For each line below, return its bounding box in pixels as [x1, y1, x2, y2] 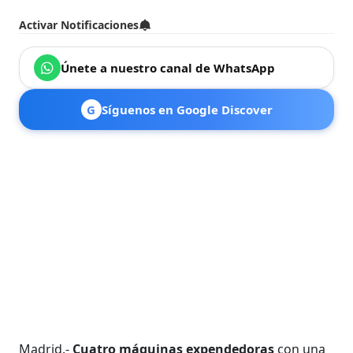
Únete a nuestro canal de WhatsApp [61, 59, 276, 76]
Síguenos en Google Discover [101, 101, 273, 117]
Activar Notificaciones [19, 17, 139, 32]
